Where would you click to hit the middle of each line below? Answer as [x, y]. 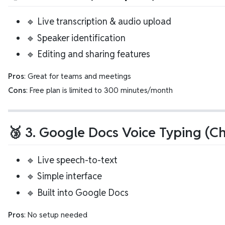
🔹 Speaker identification [76, 38]
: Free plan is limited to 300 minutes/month [99, 90]
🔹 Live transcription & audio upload [99, 22]
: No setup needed [56, 214]
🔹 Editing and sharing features [88, 54]
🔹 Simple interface [64, 176]
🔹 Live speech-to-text [72, 160]
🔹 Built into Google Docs [77, 192]
